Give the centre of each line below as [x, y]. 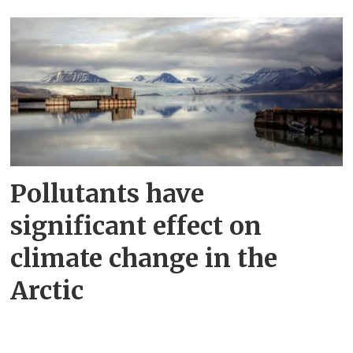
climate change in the [144, 258]
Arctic [47, 290]
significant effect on [136, 226]
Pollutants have [108, 193]
